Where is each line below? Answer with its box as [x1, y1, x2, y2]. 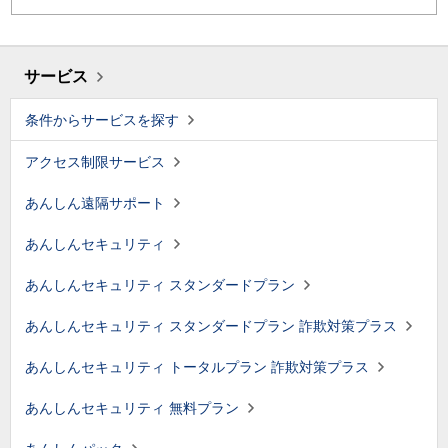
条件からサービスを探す [25, 112, 179, 128]
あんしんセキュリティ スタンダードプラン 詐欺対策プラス [25, 318, 397, 334]
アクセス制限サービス [25, 154, 165, 170]
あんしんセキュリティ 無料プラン [25, 400, 239, 416]
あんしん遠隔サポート [25, 195, 165, 211]
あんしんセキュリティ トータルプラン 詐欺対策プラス [25, 359, 369, 375]
